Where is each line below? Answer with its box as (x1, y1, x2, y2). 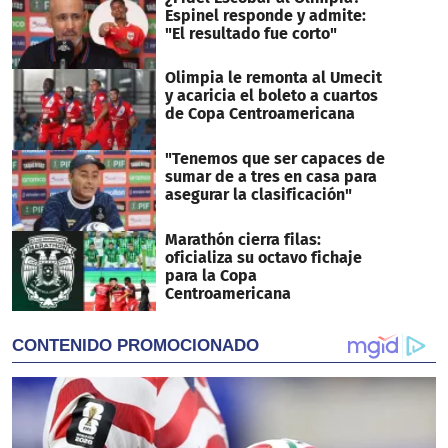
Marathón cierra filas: (164, 229, 321, 249)
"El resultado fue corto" (164, 23, 337, 43)
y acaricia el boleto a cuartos (164, 86, 378, 106)
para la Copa (164, 265, 257, 285)
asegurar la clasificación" (164, 184, 352, 204)
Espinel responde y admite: (164, 5, 366, 25)
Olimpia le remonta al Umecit (164, 68, 382, 88)
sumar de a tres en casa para (164, 166, 377, 186)
